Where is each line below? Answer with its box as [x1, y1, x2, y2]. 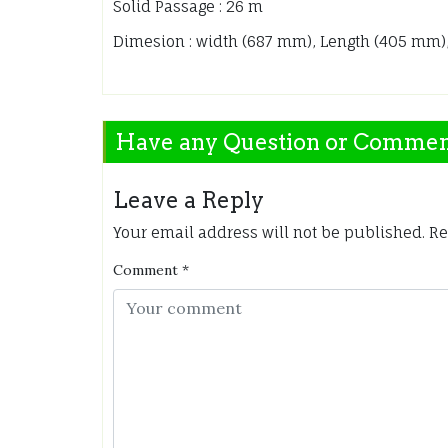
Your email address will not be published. [113, 223, 425, 243]
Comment [113, 261, 178, 280]
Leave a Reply [113, 187, 264, 214]
